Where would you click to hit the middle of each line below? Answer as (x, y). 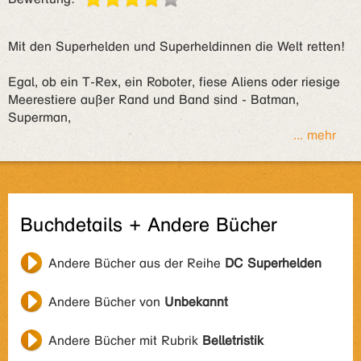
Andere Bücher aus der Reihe (137, 263)
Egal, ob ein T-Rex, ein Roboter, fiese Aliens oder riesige (174, 82)
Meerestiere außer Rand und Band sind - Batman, (154, 100)
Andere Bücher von (106, 302)
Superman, (39, 117)
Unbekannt (196, 302)
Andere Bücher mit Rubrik (125, 340)
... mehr (314, 135)
